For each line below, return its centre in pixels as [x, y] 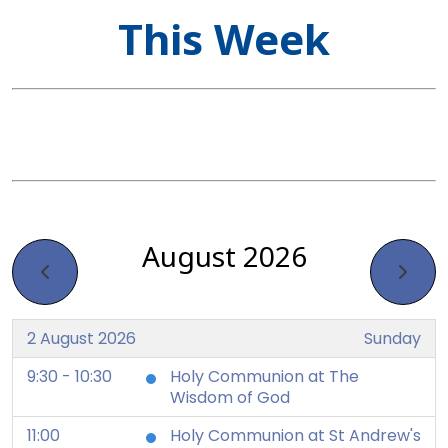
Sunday [392, 339]
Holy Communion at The [264, 377]
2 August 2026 [81, 339]
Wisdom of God [230, 398]
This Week [224, 39]
